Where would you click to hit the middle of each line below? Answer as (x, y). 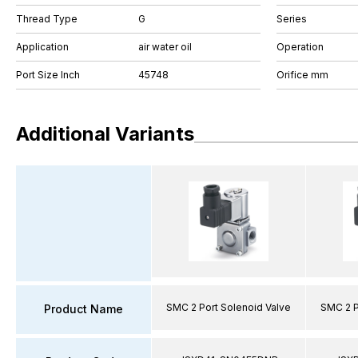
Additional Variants (105, 134)
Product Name (84, 309)
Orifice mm (302, 75)
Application (42, 47)
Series (292, 19)
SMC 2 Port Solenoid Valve (229, 307)
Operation (300, 47)
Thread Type (47, 19)
